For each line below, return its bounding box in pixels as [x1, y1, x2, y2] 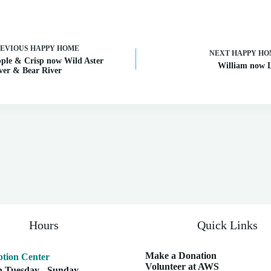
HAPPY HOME [30, 44, 79, 53]
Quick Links [197, 218, 258, 232]
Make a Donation [145, 250, 217, 261]
